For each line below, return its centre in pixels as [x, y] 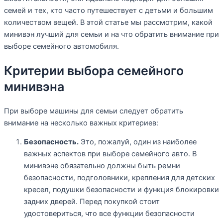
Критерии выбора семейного [94, 71]
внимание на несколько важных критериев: [81, 123]
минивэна [34, 87]
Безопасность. [51, 142]
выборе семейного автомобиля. [61, 47]
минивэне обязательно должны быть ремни [102, 166]
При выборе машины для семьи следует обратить [94, 111]
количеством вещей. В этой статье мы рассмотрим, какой [108, 23]
